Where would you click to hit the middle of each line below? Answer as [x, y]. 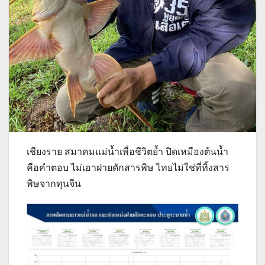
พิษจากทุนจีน [54, 184]
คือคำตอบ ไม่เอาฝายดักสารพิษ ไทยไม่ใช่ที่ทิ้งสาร [128, 168]
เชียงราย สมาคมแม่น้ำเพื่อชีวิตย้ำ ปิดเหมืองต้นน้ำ [127, 152]
